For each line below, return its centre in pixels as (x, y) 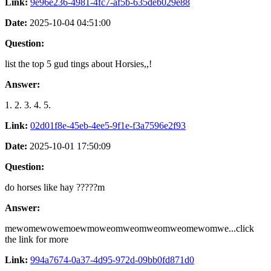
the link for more (37, 239)
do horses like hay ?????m (55, 187)
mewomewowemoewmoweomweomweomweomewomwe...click (129, 228)
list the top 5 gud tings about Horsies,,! (78, 64)
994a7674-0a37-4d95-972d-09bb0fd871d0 (112, 260)
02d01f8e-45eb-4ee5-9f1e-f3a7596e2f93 (108, 125)
